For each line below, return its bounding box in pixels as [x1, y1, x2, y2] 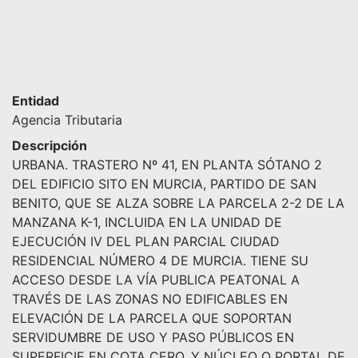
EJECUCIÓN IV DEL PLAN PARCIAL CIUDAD [12, 233, 280, 249]
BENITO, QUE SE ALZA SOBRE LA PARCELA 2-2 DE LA [12, 194, 344, 211]
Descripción [12, 137, 87, 153]
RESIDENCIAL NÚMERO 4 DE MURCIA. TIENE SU [12, 252, 308, 268]
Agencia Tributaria [12, 111, 122, 128]
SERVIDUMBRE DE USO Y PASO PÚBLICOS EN [12, 328, 294, 345]
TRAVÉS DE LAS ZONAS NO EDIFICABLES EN [12, 290, 288, 307]
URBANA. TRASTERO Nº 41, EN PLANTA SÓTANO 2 [12, 156, 322, 173]
